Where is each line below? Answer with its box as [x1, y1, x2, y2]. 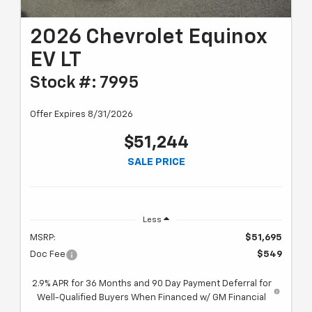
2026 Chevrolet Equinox [30, 27, 267, 49]
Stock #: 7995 [30, 75, 139, 92]
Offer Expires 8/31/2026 [30, 110, 133, 120]
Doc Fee [30, 250, 65, 260]
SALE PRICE [127, 157, 185, 168]
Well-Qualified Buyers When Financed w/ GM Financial [37, 293, 267, 303]
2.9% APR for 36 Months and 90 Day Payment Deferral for [31, 279, 272, 289]
